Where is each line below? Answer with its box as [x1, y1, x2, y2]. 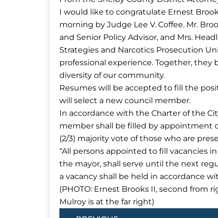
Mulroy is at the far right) [59, 197, 154, 207]
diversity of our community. [59, 71, 165, 80]
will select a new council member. [59, 96, 191, 106]
